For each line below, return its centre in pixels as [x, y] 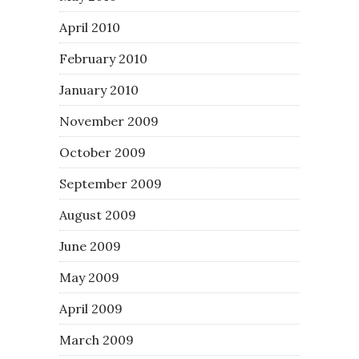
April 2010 [90, 27]
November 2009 [109, 121]
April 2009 [91, 308]
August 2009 [98, 214]
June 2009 [90, 246]
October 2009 [103, 152]
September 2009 [111, 183]
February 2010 [103, 58]
